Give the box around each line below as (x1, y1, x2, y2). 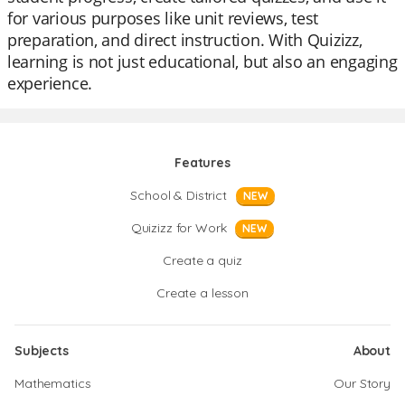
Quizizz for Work (130, 220, 227, 236)
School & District (130, 187, 227, 203)
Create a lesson (156, 285, 249, 301)
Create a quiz (163, 252, 242, 268)
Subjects (14, 343, 69, 359)
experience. (7, 72, 93, 94)
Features (174, 155, 231, 171)
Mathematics (14, 375, 91, 391)
